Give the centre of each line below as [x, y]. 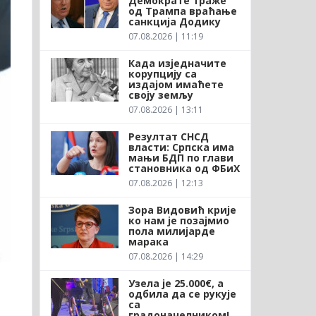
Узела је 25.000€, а [176, 283]
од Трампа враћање [182, 11]
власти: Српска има [181, 147]
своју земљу [160, 95]
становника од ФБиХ [184, 168]
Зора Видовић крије [182, 209]
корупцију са [162, 73]
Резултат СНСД [168, 136]
